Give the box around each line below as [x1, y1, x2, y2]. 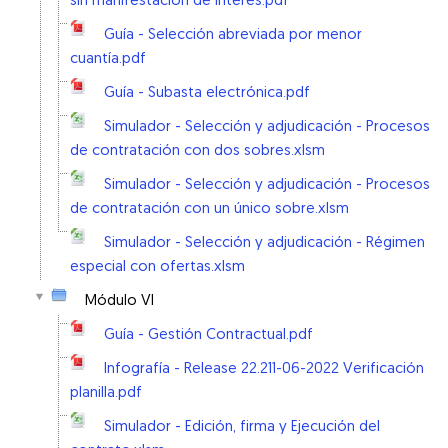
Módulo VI [85, 294, 154, 309]
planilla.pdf [70, 386, 142, 401]
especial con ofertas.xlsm [70, 260, 245, 275]
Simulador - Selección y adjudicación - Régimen [104, 236, 425, 251]
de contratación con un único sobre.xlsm [70, 202, 349, 217]
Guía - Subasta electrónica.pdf [104, 86, 310, 101]
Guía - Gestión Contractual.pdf [104, 328, 313, 343]
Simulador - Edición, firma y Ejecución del [104, 420, 380, 435]
